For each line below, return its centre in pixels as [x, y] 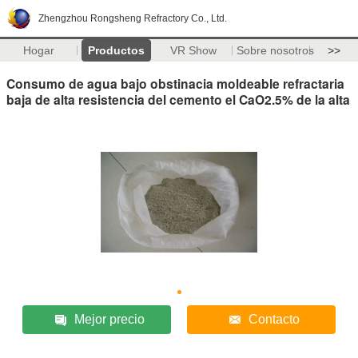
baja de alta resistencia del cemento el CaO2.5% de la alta [178, 99]
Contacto [274, 319]
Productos [116, 50]
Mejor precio [110, 319]
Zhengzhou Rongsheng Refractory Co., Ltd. [133, 18]
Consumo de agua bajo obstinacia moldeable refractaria [175, 83]
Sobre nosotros [275, 50]
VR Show [194, 50]
